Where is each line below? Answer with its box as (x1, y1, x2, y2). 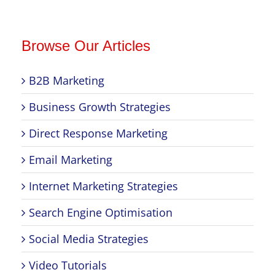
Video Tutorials (29, 257, 107, 273)
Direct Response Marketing (29, 125, 168, 141)
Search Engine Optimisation (29, 204, 172, 220)
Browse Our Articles (21, 37, 150, 54)
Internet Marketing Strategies (29, 178, 178, 193)
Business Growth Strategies (29, 99, 171, 114)
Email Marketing (29, 152, 112, 167)
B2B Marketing (29, 72, 104, 88)
